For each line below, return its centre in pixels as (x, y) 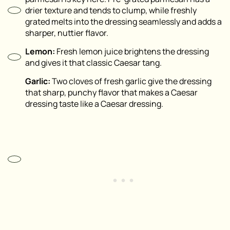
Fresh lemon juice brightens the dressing (133, 52)
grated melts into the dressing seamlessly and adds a (123, 22)
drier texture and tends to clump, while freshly (111, 11)
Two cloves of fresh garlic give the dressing (132, 81)
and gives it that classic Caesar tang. (93, 63)
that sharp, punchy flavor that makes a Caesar (111, 93)
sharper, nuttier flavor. (67, 33)
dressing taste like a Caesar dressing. (94, 104)
